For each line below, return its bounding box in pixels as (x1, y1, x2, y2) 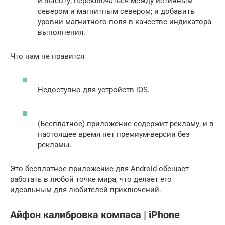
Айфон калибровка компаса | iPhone (10, 209, 180, 221)
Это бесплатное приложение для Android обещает (10, 164, 189, 174)
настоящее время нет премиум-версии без (38, 130, 190, 139)
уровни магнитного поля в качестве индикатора (38, 17, 211, 26)
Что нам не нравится (10, 51, 84, 61)
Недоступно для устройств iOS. (38, 85, 150, 95)
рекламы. (38, 140, 72, 150)
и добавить (154, 6, 194, 16)
